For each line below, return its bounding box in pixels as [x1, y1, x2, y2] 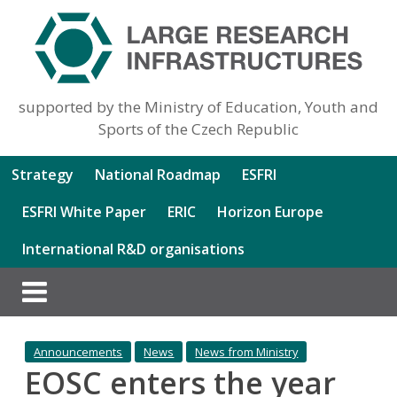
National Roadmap [95, 164, 222, 184]
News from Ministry [195, 343, 299, 360]
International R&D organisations [22, 238, 245, 259]
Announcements [34, 343, 123, 360]
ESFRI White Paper [22, 201, 147, 222]
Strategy [12, 164, 74, 184]
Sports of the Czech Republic [97, 118, 299, 139]
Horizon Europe [217, 201, 324, 222]
